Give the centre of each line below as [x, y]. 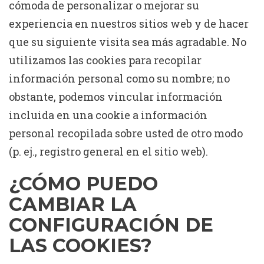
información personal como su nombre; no [119, 78]
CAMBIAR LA [73, 204]
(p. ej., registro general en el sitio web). [108, 151]
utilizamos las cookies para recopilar [105, 60]
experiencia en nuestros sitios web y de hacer [129, 24]
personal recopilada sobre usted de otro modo [126, 133]
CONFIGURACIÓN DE [111, 225]
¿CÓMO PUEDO [83, 184]
